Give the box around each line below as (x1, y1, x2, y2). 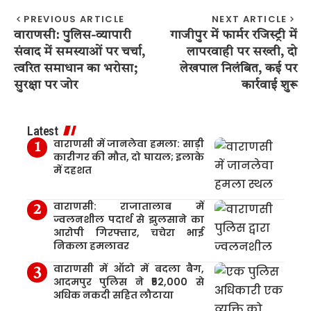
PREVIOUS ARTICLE (24, 12, 125, 26)
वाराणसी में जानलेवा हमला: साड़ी (53, 136, 204, 151)
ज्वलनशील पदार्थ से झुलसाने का (53, 212, 204, 226)
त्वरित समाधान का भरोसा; (14, 62, 137, 75)
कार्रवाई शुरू (242, 78, 297, 92)
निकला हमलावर (53, 238, 129, 253)
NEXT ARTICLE (212, 12, 287, 26)
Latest (27, 123, 58, 138)
